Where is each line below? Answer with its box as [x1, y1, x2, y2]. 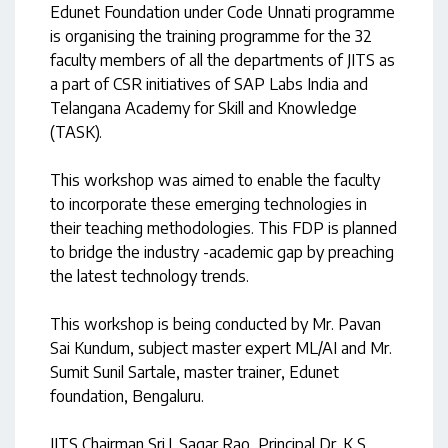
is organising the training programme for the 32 [50, 26, 372, 47]
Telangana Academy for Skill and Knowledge [50, 98, 357, 119]
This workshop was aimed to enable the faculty [50, 170, 380, 191]
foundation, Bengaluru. [50, 386, 204, 407]
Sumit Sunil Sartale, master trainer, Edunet [50, 362, 339, 383]
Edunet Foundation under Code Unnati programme [50, 2, 395, 23]
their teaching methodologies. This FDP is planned [50, 218, 397, 239]
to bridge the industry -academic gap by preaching [50, 242, 394, 263]
